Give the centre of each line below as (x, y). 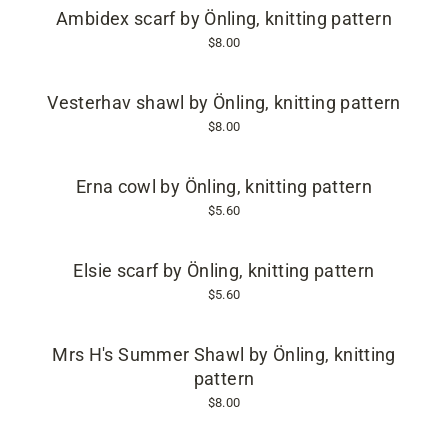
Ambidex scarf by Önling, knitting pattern (224, 19)
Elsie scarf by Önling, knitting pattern (224, 271)
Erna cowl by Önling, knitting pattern (224, 187)
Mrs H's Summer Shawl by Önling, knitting (224, 355)
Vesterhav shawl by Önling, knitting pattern (224, 103)
